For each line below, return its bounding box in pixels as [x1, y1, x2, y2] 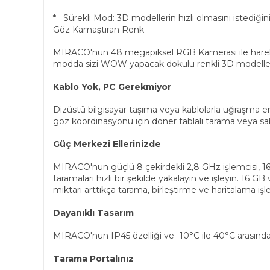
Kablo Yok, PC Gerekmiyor [53, 81, 171, 92]
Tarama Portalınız [53, 253, 134, 264]
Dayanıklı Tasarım [53, 207, 134, 218]
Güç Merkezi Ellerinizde [53, 139, 161, 149]
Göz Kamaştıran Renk [53, 24, 144, 35]
